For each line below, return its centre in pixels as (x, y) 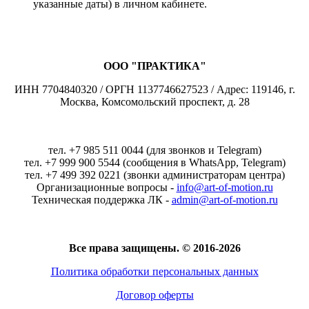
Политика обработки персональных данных (154, 272)
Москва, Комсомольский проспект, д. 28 (154, 102)
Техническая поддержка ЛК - (101, 200)
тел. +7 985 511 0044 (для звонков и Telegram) (154, 150)
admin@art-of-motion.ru (225, 200)
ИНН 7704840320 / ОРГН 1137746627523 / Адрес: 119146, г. (154, 90)
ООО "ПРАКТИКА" (154, 66)
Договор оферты (154, 295)
